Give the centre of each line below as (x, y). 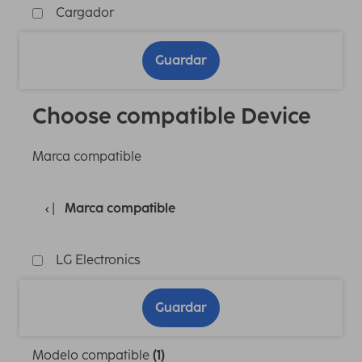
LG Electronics (98, 260)
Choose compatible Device (172, 116)
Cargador (85, 13)
